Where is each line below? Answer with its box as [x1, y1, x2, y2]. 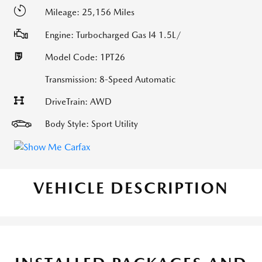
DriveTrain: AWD [45, 96, 112, 107]
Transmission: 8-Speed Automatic [45, 74, 175, 85]
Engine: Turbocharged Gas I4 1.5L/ [45, 30, 181, 40]
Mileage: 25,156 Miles [45, 6, 135, 18]
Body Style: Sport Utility [45, 119, 138, 129]
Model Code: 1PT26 [45, 52, 125, 63]
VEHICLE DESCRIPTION [33, 178, 229, 198]
